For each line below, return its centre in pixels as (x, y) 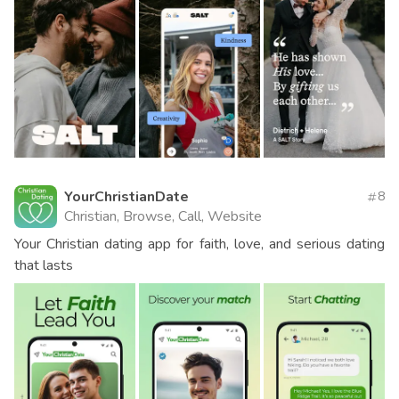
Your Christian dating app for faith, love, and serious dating (199, 244)
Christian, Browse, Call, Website (163, 217)
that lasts (44, 266)
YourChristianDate (126, 197)
